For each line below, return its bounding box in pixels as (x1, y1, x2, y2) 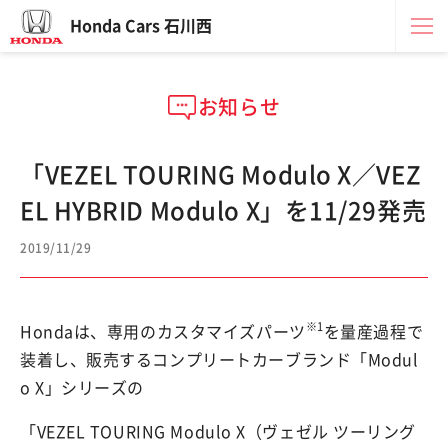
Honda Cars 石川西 (70, 18, 212, 34)
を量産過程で (323, 324, 424, 340)
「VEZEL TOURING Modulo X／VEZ (20, 163, 422, 187)
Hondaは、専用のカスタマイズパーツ (20, 324, 306, 340)
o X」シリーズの (20, 380, 145, 396)
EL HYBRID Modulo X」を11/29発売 (20, 199, 427, 223)
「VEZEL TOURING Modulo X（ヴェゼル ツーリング (20, 424, 417, 440)
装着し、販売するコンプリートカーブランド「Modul (20, 352, 419, 368)
